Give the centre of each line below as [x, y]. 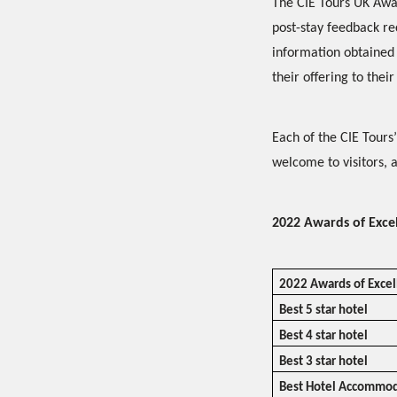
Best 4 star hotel [323, 336]
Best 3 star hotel [323, 362]
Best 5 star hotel [323, 311]
